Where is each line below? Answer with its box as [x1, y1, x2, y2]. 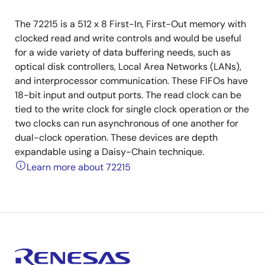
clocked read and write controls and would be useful [15, 32, 241, 44]
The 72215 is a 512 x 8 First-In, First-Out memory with [15, 18, 246, 30]
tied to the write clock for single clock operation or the [15, 103, 249, 115]
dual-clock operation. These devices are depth [15, 131, 218, 144]
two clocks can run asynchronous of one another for [15, 117, 238, 130]
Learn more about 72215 [27, 161, 131, 173]
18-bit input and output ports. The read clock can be [15, 89, 241, 101]
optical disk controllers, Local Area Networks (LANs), [15, 60, 241, 73]
